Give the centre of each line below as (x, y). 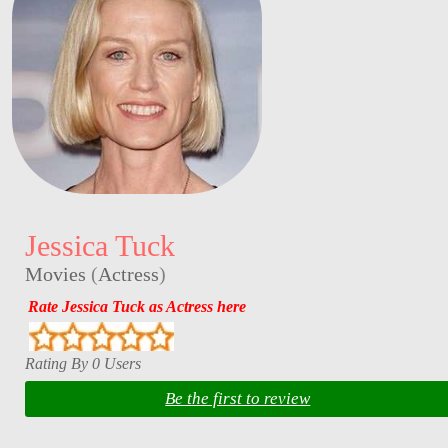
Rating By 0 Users (82, 363)
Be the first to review (238, 399)
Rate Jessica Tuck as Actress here (136, 307)
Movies (55, 273)
